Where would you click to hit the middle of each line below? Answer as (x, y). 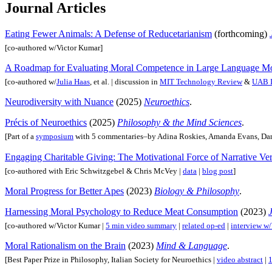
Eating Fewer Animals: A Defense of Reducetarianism (108, 34)
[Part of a (20, 137)
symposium (55, 137)
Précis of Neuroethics (46, 123)
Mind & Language (192, 246)
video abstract (240, 260)
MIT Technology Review (201, 82)
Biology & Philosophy (197, 191)
